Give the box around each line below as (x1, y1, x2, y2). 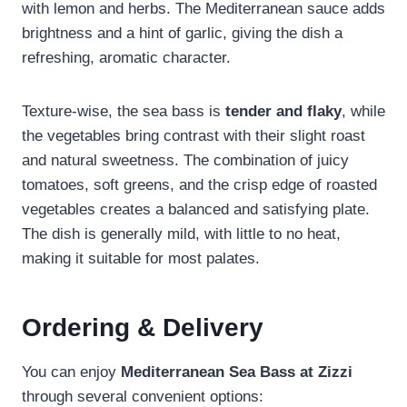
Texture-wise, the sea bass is (22, 103, 225, 121)
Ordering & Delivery (22, 313, 263, 342)
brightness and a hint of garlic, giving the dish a (22, 25, 342, 43)
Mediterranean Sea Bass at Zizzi (121, 363, 352, 382)
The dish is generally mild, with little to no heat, (22, 225, 341, 243)
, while (342, 103, 385, 121)
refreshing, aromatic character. (22, 49, 231, 67)
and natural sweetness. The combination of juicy (22, 152, 349, 170)
